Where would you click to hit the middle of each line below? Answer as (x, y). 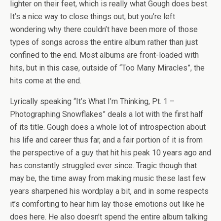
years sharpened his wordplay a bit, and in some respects (109, 191)
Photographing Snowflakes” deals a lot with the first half (107, 114)
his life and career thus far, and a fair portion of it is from (106, 140)
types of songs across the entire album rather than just (104, 42)
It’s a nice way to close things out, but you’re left (92, 17)
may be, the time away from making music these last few (108, 178)
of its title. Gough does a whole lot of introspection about (108, 127)
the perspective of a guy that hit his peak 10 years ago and (110, 153)
